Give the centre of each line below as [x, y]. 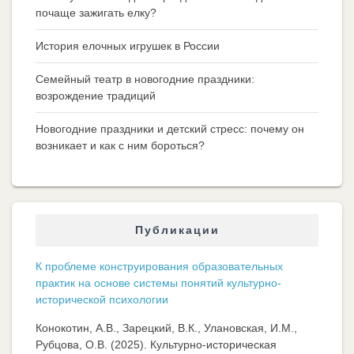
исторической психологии [102, 300]
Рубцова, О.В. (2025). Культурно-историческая [156, 345]
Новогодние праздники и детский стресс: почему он [170, 129]
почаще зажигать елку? [96, 13]
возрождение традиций [96, 96]
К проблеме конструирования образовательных [159, 267]
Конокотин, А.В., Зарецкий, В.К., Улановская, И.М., [166, 328]
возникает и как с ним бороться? [120, 146]
